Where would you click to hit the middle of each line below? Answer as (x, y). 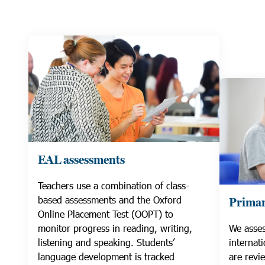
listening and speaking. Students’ (106, 243)
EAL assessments (81, 161)
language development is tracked (106, 257)
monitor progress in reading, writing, (115, 228)
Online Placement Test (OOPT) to (106, 214)
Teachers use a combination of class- (114, 186)
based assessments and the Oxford (110, 200)
